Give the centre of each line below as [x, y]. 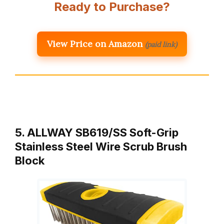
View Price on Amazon [95, 44]
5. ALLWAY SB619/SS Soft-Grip [97, 133]
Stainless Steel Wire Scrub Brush [101, 147]
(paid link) [161, 45]
